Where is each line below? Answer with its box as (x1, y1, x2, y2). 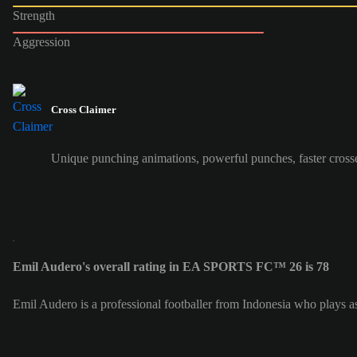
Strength (13, 8, 55, 22)
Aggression (13, 34, 70, 49)
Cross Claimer (51, 103, 116, 116)
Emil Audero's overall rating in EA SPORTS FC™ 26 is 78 (13, 260, 329, 274)
